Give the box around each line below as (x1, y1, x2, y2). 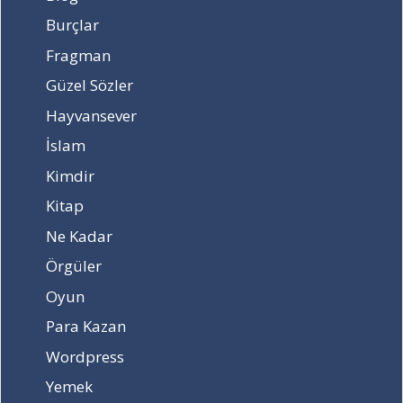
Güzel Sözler (46, 75, 133, 96)
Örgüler (46, 255, 102, 277)
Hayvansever (46, 104, 137, 126)
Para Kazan (46, 316, 126, 337)
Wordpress (46, 345, 124, 367)
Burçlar (46, 14, 99, 36)
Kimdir (46, 165, 94, 186)
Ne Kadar (46, 225, 112, 246)
